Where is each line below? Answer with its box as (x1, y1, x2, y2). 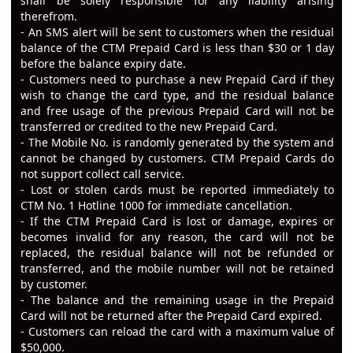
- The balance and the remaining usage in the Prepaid (20, 292, 335, 308)
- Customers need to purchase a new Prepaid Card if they (20, 72, 335, 87)
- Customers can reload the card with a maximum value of (20, 324, 335, 340)
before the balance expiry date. (20, 56, 187, 72)
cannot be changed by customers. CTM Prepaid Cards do (20, 150, 335, 166)
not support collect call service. (20, 166, 185, 182)
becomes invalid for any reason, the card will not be (20, 229, 335, 245)
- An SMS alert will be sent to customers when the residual (20, 24, 335, 40)
